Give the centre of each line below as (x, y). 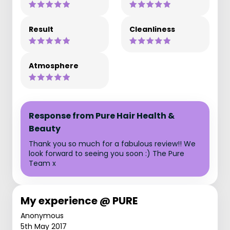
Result (41, 29)
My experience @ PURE (79, 201)
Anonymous (42, 216)
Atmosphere (54, 66)
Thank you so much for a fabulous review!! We (112, 144)
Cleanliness (152, 29)
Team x (42, 163)
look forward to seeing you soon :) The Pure (107, 154)
